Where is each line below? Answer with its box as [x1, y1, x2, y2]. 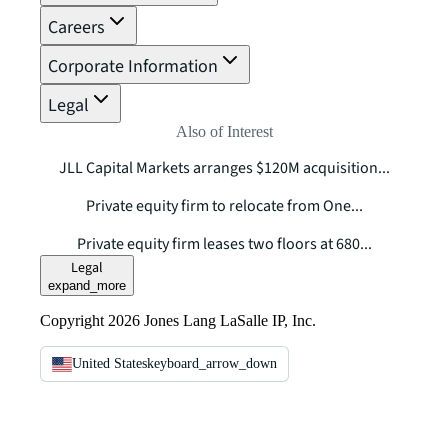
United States [72, 355, 147, 371]
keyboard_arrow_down [147, 355, 277, 371]
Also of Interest [175, 122, 273, 140]
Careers [48, 14, 105, 40]
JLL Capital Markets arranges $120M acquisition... [58, 156, 390, 179]
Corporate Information [48, 53, 218, 79]
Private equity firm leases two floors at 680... [76, 232, 372, 255]
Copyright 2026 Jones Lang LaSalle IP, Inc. [40, 311, 316, 329]
